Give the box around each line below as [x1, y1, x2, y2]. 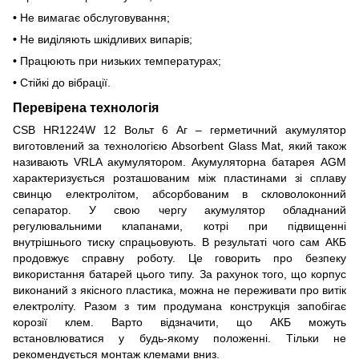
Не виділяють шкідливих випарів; [20, 32, 192, 46]
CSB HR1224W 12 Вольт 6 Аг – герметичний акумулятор [13, 123, 346, 136]
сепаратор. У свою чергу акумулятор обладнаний [13, 203, 346, 216]
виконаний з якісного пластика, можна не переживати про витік [13, 283, 346, 296]
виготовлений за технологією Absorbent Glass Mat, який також [13, 139, 346, 152]
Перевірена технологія [13, 99, 159, 115]
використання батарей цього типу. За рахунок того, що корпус [13, 267, 346, 280]
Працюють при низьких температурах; [20, 54, 221, 67]
